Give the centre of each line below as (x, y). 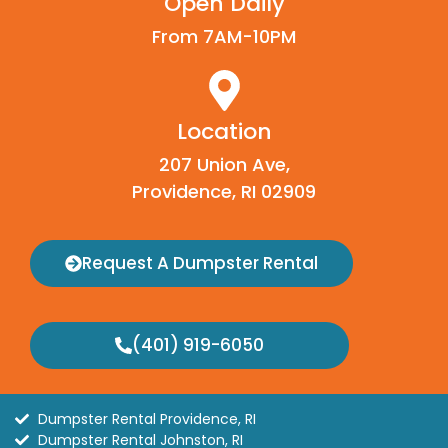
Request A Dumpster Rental (200, 262)
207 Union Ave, (224, 164)
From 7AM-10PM (224, 36)
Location (224, 131)
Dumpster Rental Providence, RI (146, 418)
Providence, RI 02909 (224, 191)
